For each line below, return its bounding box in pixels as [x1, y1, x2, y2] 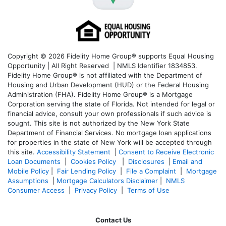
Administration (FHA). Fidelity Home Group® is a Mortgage [8, 90, 193, 99]
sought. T [8, 119, 38, 128]
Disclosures [128, 157, 164, 166]
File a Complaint [126, 167, 178, 176]
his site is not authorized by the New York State [38, 119, 190, 128]
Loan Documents [8, 157, 61, 166]
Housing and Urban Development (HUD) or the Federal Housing [8, 81, 209, 89]
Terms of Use [127, 186, 172, 195]
